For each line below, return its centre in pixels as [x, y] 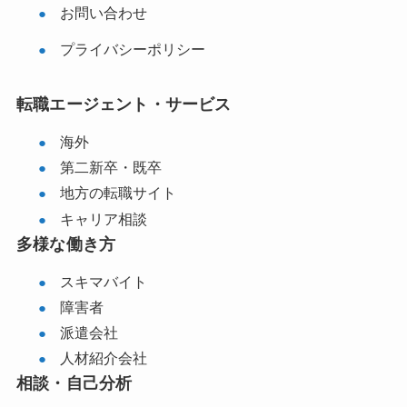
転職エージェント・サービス [124, 103]
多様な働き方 [66, 243]
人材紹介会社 [103, 357]
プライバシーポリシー [132, 49]
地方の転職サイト [118, 192]
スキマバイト [103, 281]
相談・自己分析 [74, 382]
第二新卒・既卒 [110, 167]
